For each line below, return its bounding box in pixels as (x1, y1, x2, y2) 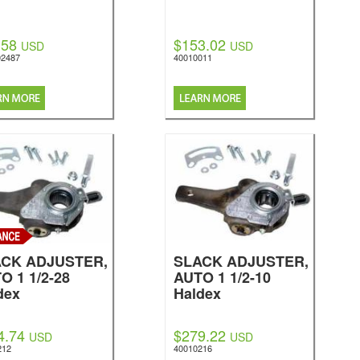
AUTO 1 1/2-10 (173, 267, 271, 288)
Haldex (173, 283, 221, 304)
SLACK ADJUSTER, (173, 251, 309, 272)
